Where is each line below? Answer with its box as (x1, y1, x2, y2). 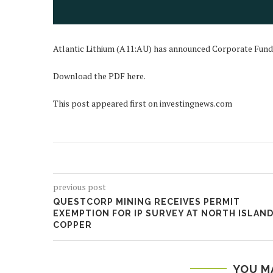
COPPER (53, 219, 92, 230)
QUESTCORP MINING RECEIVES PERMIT (53, 196, 240, 207)
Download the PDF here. (53, 69, 146, 82)
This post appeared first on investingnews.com (53, 97, 232, 109)
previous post (53, 180, 106, 193)
